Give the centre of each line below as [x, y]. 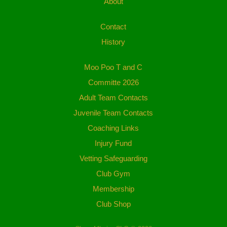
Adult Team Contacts [113, 98]
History [113, 42]
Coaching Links [113, 128]
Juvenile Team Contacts [113, 113]
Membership [113, 189]
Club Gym [113, 174]
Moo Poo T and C [113, 67]
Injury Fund [113, 143]
